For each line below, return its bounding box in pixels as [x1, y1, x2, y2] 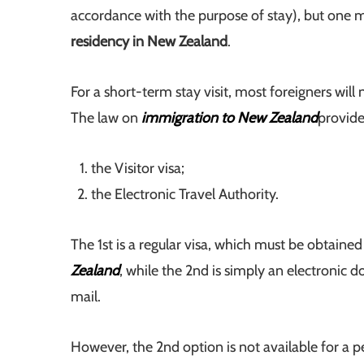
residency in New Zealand [71, 32, 227, 51]
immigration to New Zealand [141, 109, 318, 128]
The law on [71, 109, 141, 128]
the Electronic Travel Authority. [91, 185, 279, 204]
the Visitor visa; [91, 159, 184, 178]
